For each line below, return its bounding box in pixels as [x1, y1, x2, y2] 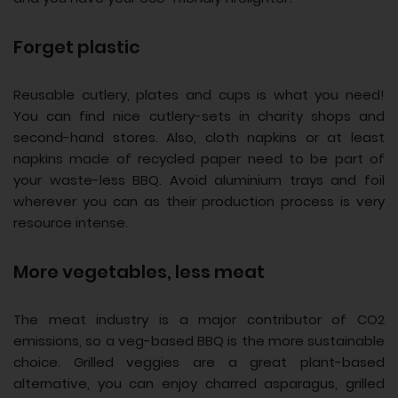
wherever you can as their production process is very [13, 192, 385, 211]
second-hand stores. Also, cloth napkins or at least [13, 128, 385, 147]
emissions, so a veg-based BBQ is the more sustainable [13, 331, 385, 351]
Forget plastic [13, 34, 140, 60]
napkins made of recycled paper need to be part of [13, 149, 385, 169]
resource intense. [13, 213, 128, 233]
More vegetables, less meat [13, 259, 265, 284]
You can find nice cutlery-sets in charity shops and [13, 107, 385, 126]
